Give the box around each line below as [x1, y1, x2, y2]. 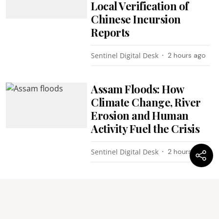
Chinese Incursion [91, 11, 181, 26]
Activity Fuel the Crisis [91, 121, 200, 136]
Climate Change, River [91, 94, 201, 109]
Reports [91, 24, 130, 40]
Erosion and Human [91, 108, 189, 123]
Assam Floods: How [91, 81, 184, 96]
